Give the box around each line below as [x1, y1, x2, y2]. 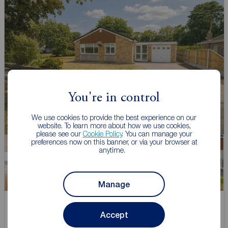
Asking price [14, 203, 48, 211]
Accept [100, 210, 128, 220]
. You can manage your [122, 129, 192, 138]
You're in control [68, 91, 160, 105]
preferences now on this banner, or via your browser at [31, 137, 197, 146]
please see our [36, 129, 83, 138]
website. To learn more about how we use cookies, [37, 121, 191, 130]
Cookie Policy [82, 129, 122, 138]
